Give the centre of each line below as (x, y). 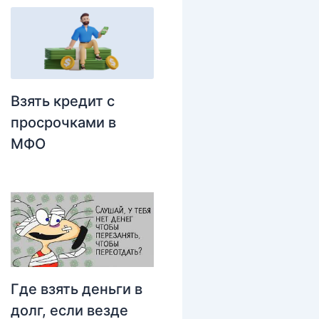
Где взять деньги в (76, 289)
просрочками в (63, 122)
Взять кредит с (62, 101)
